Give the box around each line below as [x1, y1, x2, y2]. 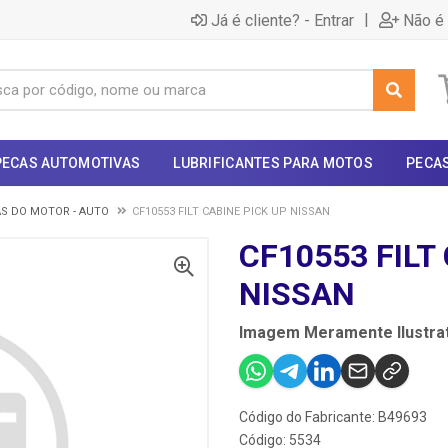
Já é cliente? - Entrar [211, 10, 354, 30]
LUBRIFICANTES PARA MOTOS [173, 155, 374, 171]
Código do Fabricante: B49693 [239, 409, 427, 425]
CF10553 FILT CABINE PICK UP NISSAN [132, 205, 330, 218]
